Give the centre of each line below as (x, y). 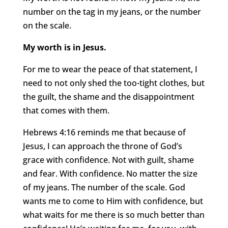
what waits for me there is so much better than (113, 215)
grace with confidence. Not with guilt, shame (108, 160)
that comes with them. (66, 111)
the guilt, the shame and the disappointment (108, 97)
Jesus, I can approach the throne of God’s (102, 146)
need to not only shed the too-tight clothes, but (113, 83)
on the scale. (47, 26)
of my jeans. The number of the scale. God (104, 188)
